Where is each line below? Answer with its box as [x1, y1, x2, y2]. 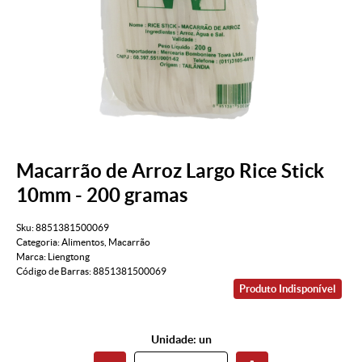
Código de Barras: [16, 266, 93, 277]
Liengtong [48, 251, 90, 263]
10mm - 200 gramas [16, 183, 187, 206]
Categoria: [16, 237, 60, 248]
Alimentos [61, 237, 104, 248]
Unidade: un [150, 333, 212, 347]
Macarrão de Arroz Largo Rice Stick [16, 159, 324, 182]
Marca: [16, 251, 48, 263]
